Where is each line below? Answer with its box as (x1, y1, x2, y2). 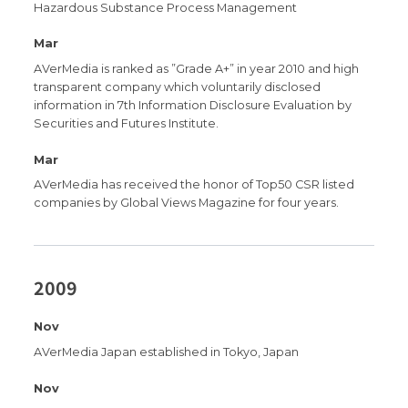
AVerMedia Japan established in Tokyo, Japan (34, 345, 300, 360)
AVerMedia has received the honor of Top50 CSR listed (34, 178, 355, 192)
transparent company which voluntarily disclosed (34, 80, 321, 95)
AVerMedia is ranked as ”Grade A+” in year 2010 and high (34, 62, 360, 76)
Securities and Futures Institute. (34, 117, 219, 131)
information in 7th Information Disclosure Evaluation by (34, 98, 352, 113)
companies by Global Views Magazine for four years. (34, 196, 340, 210)
